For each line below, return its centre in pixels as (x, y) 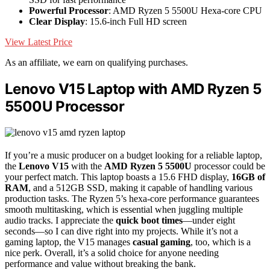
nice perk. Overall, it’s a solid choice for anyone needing (112, 253)
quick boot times (149, 220)
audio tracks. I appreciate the (60, 220)
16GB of (248, 177)
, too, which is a (221, 242)
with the (86, 166)
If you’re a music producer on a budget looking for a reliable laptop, (133, 155)
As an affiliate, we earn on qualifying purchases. (96, 62)
